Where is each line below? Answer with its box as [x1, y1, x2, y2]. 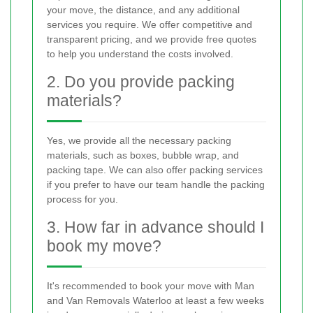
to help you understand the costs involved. [47, 48, 233, 60]
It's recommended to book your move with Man [47, 280, 254, 292]
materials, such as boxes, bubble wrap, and [47, 150, 239, 161]
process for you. [47, 194, 118, 205]
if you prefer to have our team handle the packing [47, 179, 265, 191]
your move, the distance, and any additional [47, 4, 240, 16]
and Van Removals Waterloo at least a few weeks [47, 295, 264, 307]
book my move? [47, 237, 161, 256]
